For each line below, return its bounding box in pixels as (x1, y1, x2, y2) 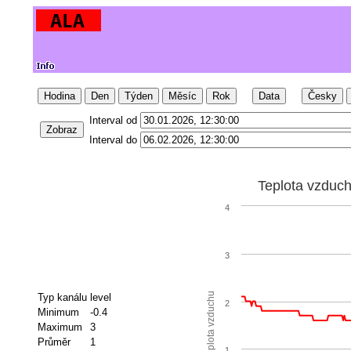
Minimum (37, 306, 79, 318)
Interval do (89, 134, 137, 147)
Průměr (37, 335, 71, 348)
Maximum (37, 320, 82, 333)
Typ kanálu (37, 291, 87, 303)
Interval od (89, 114, 137, 127)
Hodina (43, 90, 75, 103)
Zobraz (45, 124, 78, 136)
